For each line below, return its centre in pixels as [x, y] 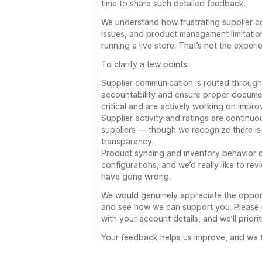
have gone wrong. [136, 176]
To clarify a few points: [145, 64]
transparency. [127, 141]
